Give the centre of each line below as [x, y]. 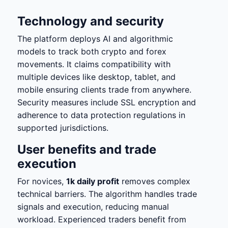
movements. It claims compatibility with [94, 64]
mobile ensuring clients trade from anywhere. [104, 90]
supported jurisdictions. [63, 128]
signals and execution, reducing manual [93, 207]
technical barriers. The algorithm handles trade [107, 194]
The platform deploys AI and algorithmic [95, 39]
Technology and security [91, 21]
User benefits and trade [87, 149]
